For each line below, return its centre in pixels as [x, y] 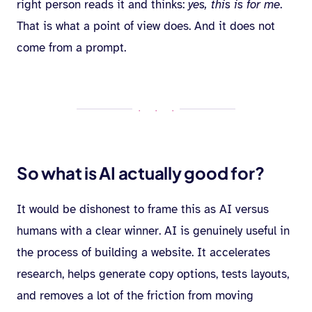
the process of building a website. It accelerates [143, 252]
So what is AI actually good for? [141, 173]
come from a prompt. [71, 48]
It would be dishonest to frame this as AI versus [143, 209]
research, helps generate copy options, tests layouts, [153, 274]
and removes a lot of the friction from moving [135, 296]
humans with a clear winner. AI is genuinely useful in [153, 231]
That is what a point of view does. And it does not [146, 26]
